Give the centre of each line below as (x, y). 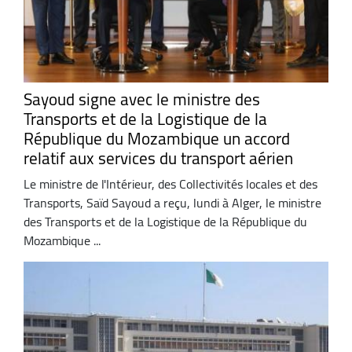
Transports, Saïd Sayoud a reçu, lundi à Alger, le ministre (172, 203)
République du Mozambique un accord (157, 138)
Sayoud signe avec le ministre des (142, 99)
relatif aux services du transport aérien (158, 158)
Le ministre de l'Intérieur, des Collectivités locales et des (170, 184)
